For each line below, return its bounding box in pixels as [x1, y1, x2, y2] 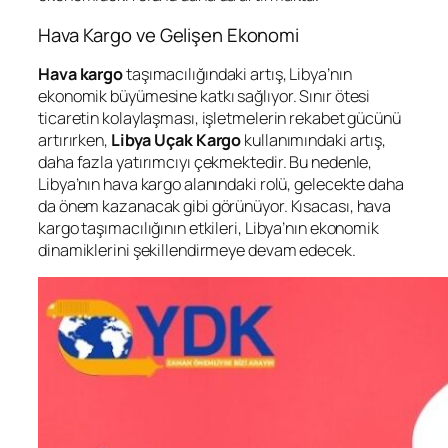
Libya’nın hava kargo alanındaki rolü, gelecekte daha [38, 173, 404, 196]
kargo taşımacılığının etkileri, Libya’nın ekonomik [38, 217, 379, 240]
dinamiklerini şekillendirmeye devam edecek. [38, 239, 356, 262]
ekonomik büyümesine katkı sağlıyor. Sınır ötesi [38, 85, 371, 108]
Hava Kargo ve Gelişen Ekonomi [38, 21, 300, 48]
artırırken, [38, 129, 111, 152]
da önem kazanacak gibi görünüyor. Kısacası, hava [38, 195, 392, 218]
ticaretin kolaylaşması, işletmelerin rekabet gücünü [38, 107, 401, 130]
